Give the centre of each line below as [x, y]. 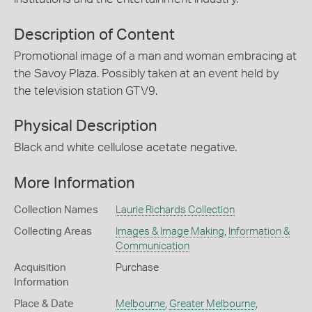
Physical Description [86, 126]
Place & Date [44, 304]
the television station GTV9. [86, 91]
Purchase [137, 267]
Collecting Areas [53, 231]
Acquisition [40, 267]
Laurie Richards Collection [175, 210]
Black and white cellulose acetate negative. [125, 147]
